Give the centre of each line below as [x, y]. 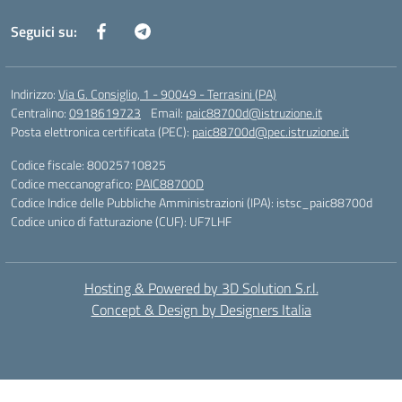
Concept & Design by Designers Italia [201, 310]
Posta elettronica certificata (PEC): [101, 131]
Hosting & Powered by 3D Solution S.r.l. [201, 288]
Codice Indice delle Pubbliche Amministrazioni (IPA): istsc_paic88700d [192, 202]
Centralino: [40, 113]
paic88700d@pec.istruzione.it [271, 131]
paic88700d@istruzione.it [254, 113]
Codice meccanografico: [73, 184]
